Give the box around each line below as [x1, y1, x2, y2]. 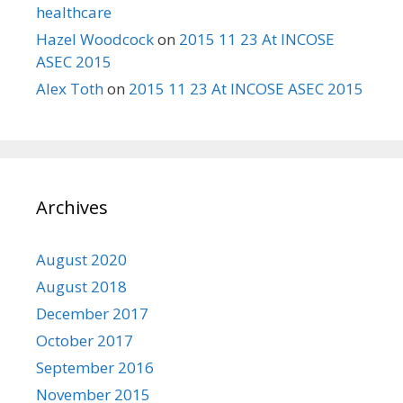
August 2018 [36, 275, 127, 297]
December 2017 [36, 302, 148, 324]
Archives [36, 194, 108, 219]
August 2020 [36, 248, 127, 270]
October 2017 [36, 329, 133, 351]
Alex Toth [36, 77, 103, 99]
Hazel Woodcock [36, 28, 154, 49]
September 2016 [36, 356, 154, 378]
